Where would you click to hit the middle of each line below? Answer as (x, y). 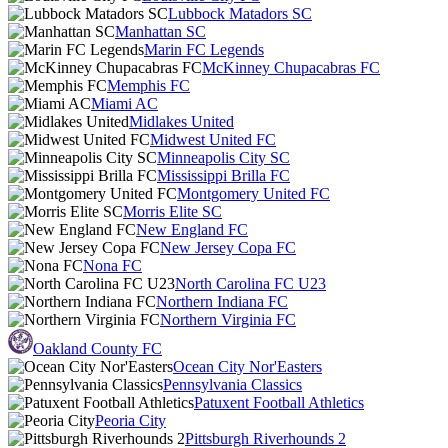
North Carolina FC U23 (250, 283)
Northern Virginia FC (228, 319)
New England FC (192, 229)
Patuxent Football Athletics (279, 402)
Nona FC (112, 265)
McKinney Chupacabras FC (291, 67)
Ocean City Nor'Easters (247, 366)
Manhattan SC (160, 31)
